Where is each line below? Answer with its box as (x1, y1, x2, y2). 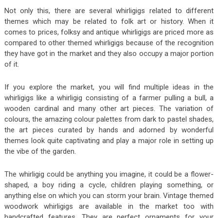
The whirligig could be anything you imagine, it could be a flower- (4, 170, 214, 179)
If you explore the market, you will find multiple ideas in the (4, 83, 214, 92)
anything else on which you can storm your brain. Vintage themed (4, 191, 214, 200)
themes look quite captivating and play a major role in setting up (4, 136, 214, 145)
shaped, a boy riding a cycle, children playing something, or (4, 181, 214, 190)
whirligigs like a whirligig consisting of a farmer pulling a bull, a (4, 93, 214, 103)
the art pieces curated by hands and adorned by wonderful (4, 126, 214, 135)
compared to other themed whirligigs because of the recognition (4, 38, 214, 48)
